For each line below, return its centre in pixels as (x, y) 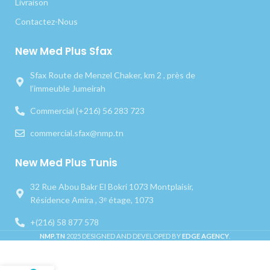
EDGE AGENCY (206, 236)
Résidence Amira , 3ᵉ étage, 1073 (92, 200)
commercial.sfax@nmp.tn (77, 133)
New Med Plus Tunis (66, 163)
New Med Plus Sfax (64, 52)
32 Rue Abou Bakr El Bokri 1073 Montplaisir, (112, 187)
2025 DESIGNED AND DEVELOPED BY (124, 236)
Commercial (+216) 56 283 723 (87, 111)
